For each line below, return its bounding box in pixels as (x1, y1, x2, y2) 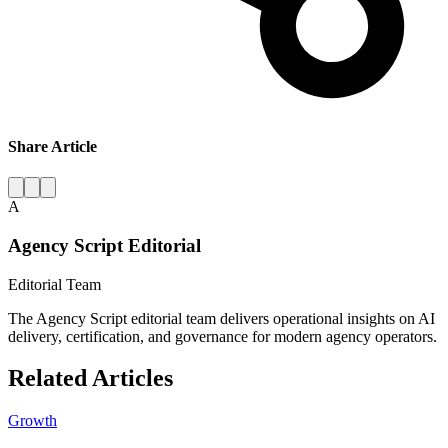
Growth (8, 412, 57, 430)
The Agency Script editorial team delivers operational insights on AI (8, 309, 435, 327)
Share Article (8, 137, 97, 155)
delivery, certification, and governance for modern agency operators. (8, 327, 437, 345)
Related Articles (8, 365, 173, 392)
